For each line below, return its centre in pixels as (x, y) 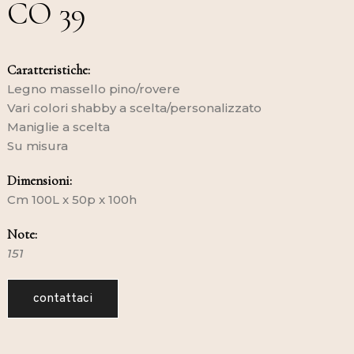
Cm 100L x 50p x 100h (72, 199)
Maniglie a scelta (58, 126)
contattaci (62, 298)
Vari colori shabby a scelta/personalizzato (134, 107)
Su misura (37, 145)
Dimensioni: (39, 180)
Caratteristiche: (48, 70)
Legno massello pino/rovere (93, 88)
